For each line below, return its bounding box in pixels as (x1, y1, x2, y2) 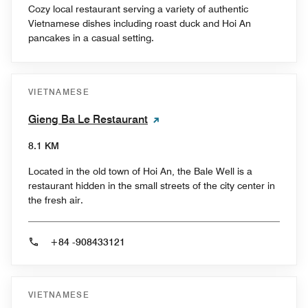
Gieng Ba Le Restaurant (28, 112, 148, 126)
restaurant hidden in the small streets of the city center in (28, 179, 275, 191)
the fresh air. (28, 194, 83, 206)
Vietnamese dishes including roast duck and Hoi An (28, 17, 251, 29)
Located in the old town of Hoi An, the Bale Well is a (28, 165, 252, 177)
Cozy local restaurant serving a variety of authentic (28, 3, 248, 14)
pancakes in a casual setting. (28, 32, 154, 43)
